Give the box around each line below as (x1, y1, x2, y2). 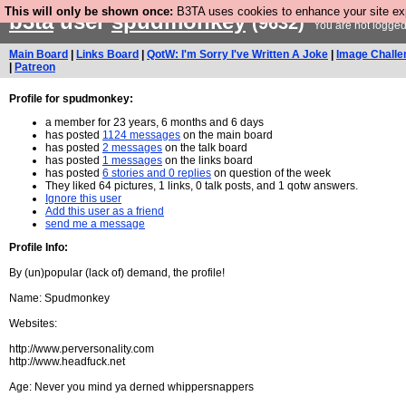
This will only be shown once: (5, 5, 173, 18)
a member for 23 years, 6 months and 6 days (45, 116, 264, 129)
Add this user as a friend (45, 205, 164, 217)
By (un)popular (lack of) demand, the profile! (9, 266, 225, 279)
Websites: (9, 317, 57, 330)
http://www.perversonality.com (9, 343, 154, 355)
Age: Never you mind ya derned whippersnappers (9, 381, 254, 393)
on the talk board (162, 141, 247, 154)
